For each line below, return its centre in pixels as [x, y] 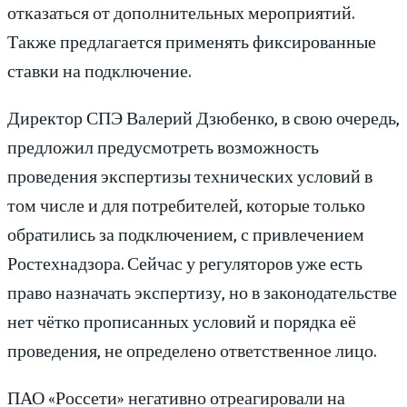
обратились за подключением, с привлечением [186, 233]
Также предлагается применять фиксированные [192, 41]
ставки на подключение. [99, 70]
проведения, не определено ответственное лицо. [192, 350]
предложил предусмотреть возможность [163, 146]
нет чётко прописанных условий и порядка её [182, 321]
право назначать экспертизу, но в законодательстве [202, 292]
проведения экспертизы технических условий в [190, 175]
